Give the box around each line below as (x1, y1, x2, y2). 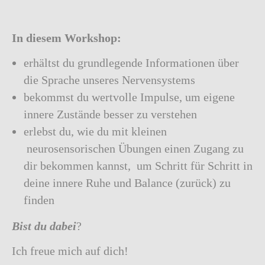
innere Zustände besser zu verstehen (24, 108, 197, 121)
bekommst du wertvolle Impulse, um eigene (24, 91, 235, 104)
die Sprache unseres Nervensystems (24, 73, 195, 86)
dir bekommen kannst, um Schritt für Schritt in (24, 159, 253, 172)
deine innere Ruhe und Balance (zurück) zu (24, 176, 231, 189)
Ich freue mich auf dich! (12, 244, 128, 257)
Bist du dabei (12, 219, 76, 232)
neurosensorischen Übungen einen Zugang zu (24, 142, 244, 155)
